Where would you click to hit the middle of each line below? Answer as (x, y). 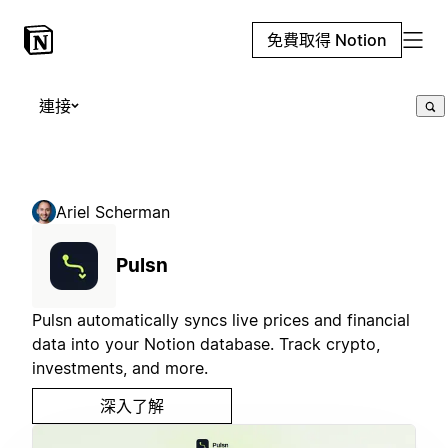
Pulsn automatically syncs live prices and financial (221, 320)
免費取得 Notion (327, 40)
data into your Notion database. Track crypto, (206, 344)
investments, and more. (120, 368)
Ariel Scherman (113, 212)
